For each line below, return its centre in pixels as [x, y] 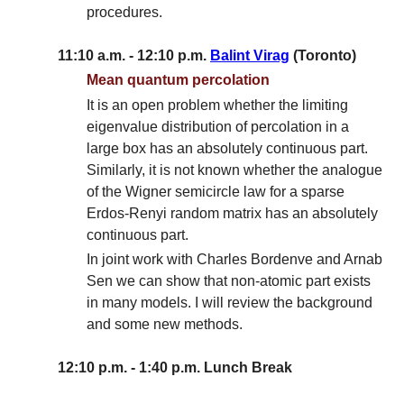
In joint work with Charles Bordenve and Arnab [234, 259]
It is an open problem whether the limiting [217, 105]
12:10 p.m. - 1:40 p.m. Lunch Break [175, 367]
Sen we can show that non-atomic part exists [229, 280]
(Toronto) [323, 56]
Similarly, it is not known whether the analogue [234, 170]
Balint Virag [250, 56]
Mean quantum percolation [178, 80]
